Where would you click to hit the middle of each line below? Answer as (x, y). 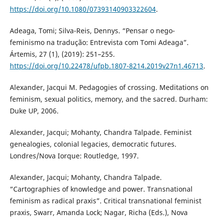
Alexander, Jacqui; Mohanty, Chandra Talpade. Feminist (100, 132)
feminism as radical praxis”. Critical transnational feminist (105, 200)
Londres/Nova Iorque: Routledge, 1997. (74, 155)
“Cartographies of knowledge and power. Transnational (101, 189)
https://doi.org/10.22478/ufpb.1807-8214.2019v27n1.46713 (106, 66)
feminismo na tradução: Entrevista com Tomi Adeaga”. (99, 42)
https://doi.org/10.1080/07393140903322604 (83, 9)
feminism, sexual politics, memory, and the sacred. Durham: (109, 99)
